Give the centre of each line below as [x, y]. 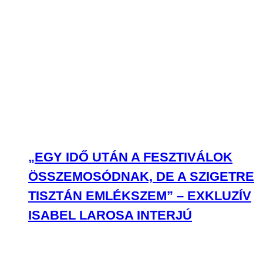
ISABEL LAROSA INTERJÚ [110, 215]
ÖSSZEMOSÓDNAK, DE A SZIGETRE [141, 176]
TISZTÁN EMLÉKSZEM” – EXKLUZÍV [140, 196]
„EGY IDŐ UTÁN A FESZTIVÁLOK [130, 157]
